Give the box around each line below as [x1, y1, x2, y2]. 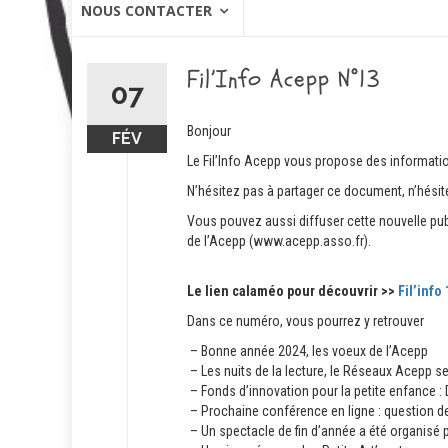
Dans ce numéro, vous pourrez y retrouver [187, 313, 427, 329]
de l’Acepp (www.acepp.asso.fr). [187, 233, 371, 249]
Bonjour [187, 123, 234, 139]
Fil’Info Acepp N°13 [187, 63, 381, 96]
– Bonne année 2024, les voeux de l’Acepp [187, 343, 428, 359]
